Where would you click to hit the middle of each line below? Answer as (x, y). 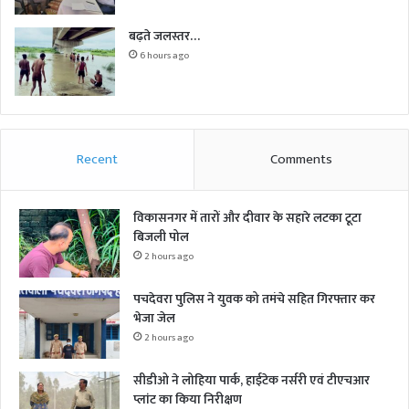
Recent (97, 159)
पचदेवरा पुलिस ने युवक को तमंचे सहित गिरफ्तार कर (254, 299)
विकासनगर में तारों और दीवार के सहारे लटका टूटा (247, 217)
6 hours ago (164, 55)
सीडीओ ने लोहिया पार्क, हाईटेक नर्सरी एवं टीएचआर (252, 380)
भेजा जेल (154, 318)
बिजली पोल (161, 236)
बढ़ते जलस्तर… (164, 36)
